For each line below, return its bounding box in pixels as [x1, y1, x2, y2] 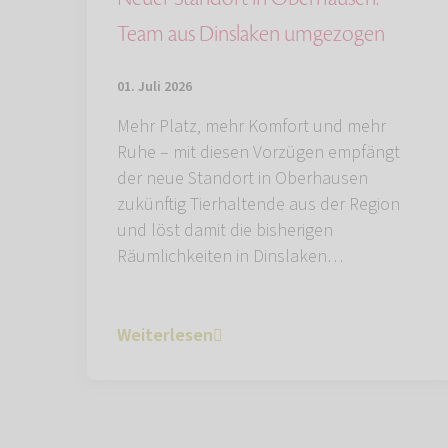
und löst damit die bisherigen [117, 217, 333, 243]
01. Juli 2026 [117, 76, 192, 97]
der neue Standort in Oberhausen [117, 165, 368, 191]
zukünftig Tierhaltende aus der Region [117, 191, 400, 217]
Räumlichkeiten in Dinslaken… [117, 243, 343, 269]
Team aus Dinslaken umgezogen [117, 19, 385, 48]
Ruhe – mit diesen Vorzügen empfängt [117, 139, 400, 165]
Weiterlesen [117, 322, 213, 348]
